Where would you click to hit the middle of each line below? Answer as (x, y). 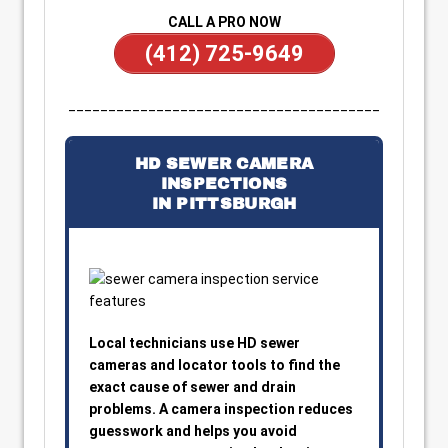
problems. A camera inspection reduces (221, 409)
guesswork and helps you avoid (193, 431)
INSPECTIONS (224, 183)
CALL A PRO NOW (224, 22)
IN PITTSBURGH (224, 203)
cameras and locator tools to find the (214, 365)
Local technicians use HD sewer (194, 343)
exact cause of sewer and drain (192, 387)
